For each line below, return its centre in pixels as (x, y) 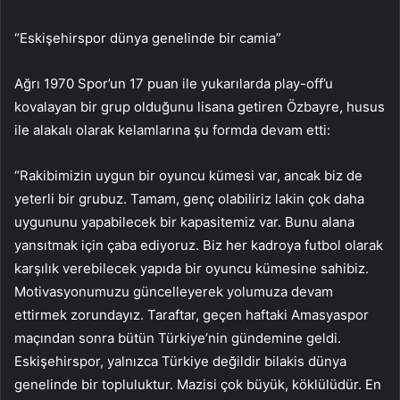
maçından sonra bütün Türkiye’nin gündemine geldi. (178, 338)
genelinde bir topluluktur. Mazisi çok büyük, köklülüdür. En (198, 385)
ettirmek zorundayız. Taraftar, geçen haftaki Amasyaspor (192, 315)
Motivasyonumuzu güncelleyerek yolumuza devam (174, 292)
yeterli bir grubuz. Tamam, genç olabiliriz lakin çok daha (189, 199)
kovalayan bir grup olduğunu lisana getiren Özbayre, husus (200, 107)
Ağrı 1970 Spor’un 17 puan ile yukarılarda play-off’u (174, 84)
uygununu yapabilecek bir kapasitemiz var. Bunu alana (184, 222)
